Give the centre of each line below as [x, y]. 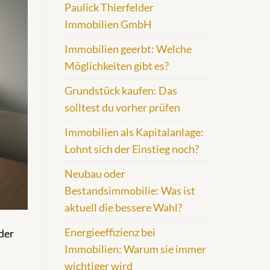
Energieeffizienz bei [110, 233]
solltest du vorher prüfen [122, 108]
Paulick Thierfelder [109, 8]
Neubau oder [95, 174]
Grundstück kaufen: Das [121, 91]
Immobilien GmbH [108, 25]
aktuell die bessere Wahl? [123, 208]
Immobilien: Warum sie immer [135, 250]
